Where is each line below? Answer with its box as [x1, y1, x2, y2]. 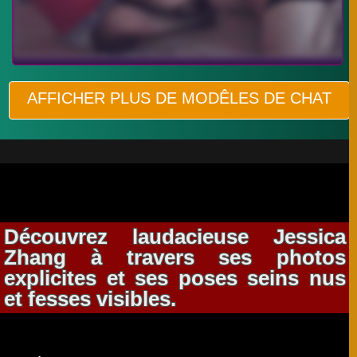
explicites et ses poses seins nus [4, 266, 347, 291]
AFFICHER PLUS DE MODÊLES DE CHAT [27, 89, 331, 108]
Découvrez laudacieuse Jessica [4, 225, 347, 249]
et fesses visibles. [4, 287, 176, 312]
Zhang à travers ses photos [4, 245, 347, 270]
